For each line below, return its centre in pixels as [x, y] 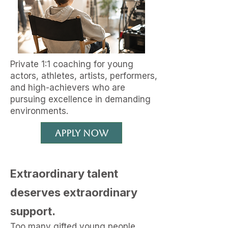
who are [109, 88]
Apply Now [81, 133]
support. [33, 211]
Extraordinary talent [64, 174]
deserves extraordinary [74, 192]
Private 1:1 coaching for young [72, 64]
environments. [39, 111]
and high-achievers [51, 88]
